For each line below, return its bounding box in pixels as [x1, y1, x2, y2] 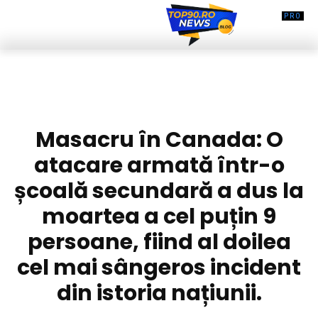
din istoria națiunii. [56, 278, 262, 308]
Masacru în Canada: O [35, 124, 283, 155]
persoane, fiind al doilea [27, 226, 291, 257]
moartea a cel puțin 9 [42, 201, 276, 231]
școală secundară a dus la [14, 175, 304, 206]
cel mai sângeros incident [17, 252, 301, 283]
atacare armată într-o [33, 150, 285, 180]
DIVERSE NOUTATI [126, 97, 192, 108]
